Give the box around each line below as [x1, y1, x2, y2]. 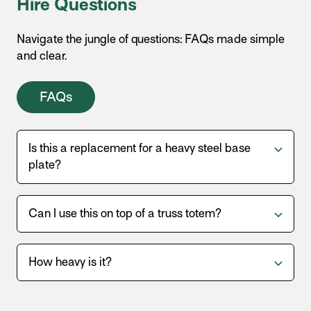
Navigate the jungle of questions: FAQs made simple [17, 33, 285, 46]
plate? [28, 158, 61, 171]
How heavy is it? [28, 255, 112, 269]
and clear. [17, 49, 67, 62]
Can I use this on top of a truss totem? [28, 207, 221, 220]
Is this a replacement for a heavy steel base [28, 142, 251, 155]
